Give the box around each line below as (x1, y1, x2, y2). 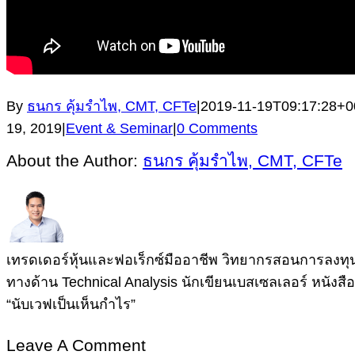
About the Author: (6, 151, 143, 170)
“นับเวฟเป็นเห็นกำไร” (6, 296, 136, 312)
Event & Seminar (66, 120, 173, 136)
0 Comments (177, 120, 258, 136)
